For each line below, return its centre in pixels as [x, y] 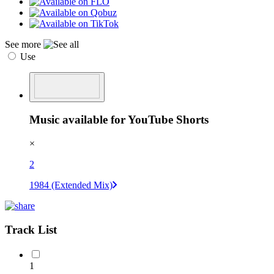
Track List [31, 229]
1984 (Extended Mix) [71, 185]
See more [24, 44]
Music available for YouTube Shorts [119, 120]
